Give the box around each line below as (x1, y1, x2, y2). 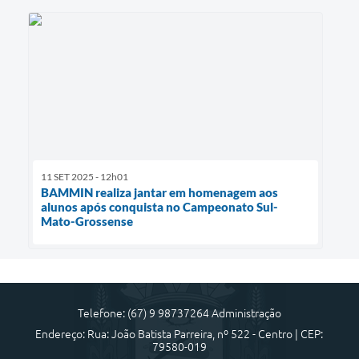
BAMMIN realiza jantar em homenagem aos (41, 185, 278, 200)
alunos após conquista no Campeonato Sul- (41, 200, 278, 215)
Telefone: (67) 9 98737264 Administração (77, 307, 281, 321)
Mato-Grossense (41, 214, 133, 229)
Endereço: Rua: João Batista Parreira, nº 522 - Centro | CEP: (35, 328, 324, 341)
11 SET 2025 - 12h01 (41, 171, 128, 184)
